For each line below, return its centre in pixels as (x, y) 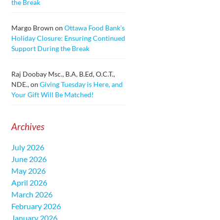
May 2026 (28, 170)
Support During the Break (50, 48)
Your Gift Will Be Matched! (52, 94)
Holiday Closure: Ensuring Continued (68, 38)
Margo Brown (32, 27)
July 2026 (27, 147)
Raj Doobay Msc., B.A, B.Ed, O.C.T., (63, 74)
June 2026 (29, 159)
